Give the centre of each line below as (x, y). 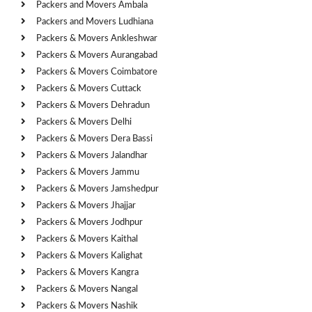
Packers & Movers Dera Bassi (94, 139)
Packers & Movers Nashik (87, 306)
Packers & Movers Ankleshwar (97, 38)
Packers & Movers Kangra (87, 272)
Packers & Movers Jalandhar (92, 155)
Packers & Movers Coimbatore (97, 72)
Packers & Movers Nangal (87, 289)
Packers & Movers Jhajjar (86, 205)
